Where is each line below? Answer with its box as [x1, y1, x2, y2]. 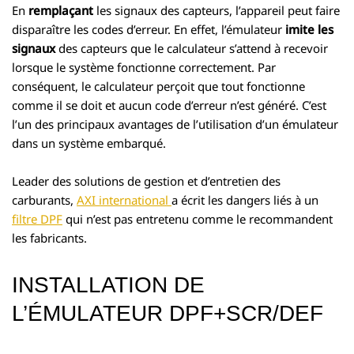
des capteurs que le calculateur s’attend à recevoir [55, 40, 328, 56]
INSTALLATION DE [12, 272, 205, 297]
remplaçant [28, 2, 96, 18]
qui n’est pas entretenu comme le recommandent [62, 210, 333, 227]
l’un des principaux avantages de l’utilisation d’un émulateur [12, 115, 338, 132]
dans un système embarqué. [12, 134, 166, 151]
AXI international [77, 191, 171, 208]
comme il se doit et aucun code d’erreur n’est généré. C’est [12, 96, 326, 113]
